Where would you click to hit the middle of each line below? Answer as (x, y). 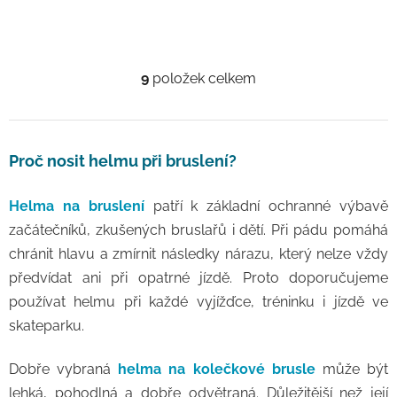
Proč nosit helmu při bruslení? (123, 161)
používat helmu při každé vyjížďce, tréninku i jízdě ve (198, 302)
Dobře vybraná (64, 369)
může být (352, 369)
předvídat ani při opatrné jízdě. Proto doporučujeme (198, 278)
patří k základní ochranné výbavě (266, 206)
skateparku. (47, 326)
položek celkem (202, 78)
